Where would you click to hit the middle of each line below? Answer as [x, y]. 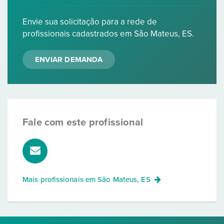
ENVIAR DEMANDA [69, 59]
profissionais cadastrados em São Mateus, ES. [108, 34]
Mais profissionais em [60, 179]
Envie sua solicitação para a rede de [90, 22]
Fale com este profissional [83, 122]
